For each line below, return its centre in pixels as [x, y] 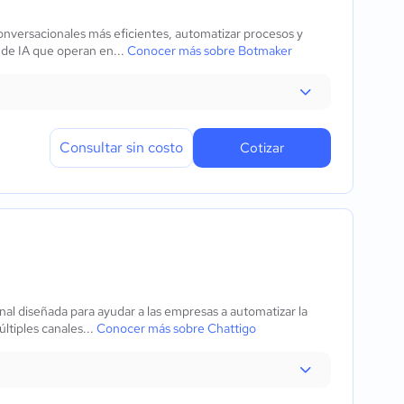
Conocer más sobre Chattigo [176, 328]
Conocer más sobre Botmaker [210, 50]
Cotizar [262, 148]
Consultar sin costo [121, 147]
